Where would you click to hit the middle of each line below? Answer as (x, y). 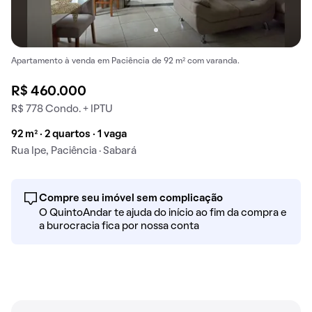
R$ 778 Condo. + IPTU (62, 110)
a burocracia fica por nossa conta (119, 227)
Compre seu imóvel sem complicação (131, 199)
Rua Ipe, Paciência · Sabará (74, 151)
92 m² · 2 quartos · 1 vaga (69, 135)
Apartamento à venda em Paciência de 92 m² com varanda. (125, 62)
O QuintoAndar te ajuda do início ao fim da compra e (163, 213)
